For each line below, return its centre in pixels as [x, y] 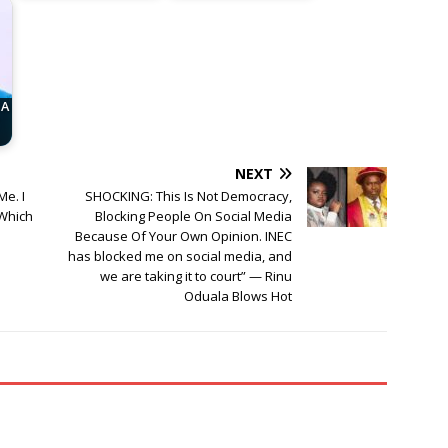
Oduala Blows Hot [238, 296]
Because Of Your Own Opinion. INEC [184, 236]
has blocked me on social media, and [180, 256]
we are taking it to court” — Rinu [196, 276]
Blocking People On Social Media [194, 216]
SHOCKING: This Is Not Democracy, [189, 196]
